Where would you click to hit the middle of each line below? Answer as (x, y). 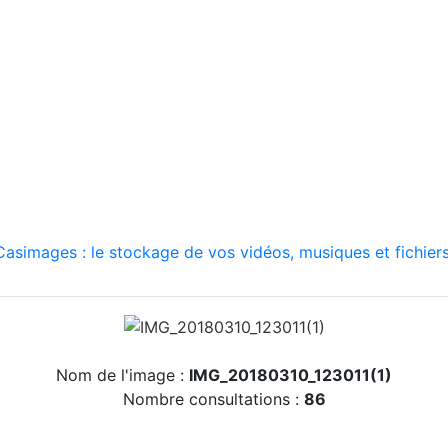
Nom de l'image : (122, 374)
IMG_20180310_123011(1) (290, 374)
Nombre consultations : (213, 398)
